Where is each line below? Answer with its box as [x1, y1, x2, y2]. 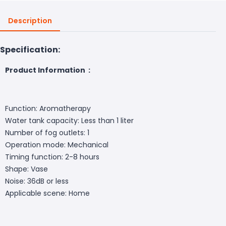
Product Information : [5, 65, 98, 75]
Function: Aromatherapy [5, 103, 91, 114]
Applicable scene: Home [5, 188, 90, 198]
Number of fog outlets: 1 [5, 127, 89, 138]
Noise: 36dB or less [5, 176, 69, 186]
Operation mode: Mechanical [5, 139, 108, 150]
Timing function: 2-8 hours [5, 151, 99, 162]
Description [8, 15, 52, 26]
